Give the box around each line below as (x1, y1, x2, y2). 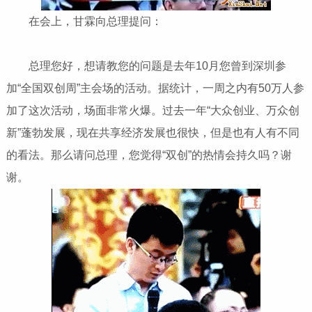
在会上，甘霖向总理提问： (6, 15, 162, 27)
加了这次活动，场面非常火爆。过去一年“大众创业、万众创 (6, 104, 299, 116)
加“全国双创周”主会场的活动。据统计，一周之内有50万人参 (6, 81, 304, 94)
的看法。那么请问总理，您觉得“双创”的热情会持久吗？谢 (6, 148, 292, 161)
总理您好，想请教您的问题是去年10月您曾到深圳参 (6, 59, 286, 72)
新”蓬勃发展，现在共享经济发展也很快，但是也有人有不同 (6, 126, 299, 139)
